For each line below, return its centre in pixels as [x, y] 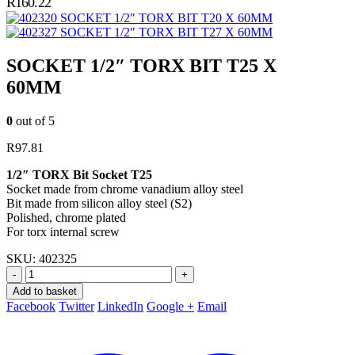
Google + [170, 307]
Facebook [31, 307]
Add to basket [45, 292]
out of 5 [34, 121]
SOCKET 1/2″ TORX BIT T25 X [141, 66]
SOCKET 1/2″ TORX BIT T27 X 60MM [166, 32]
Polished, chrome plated [66, 218]
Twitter [76, 307]
